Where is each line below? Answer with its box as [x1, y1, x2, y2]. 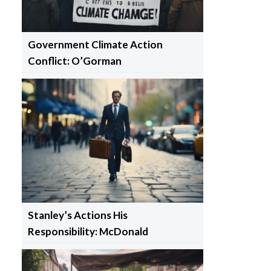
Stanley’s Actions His [27, 209, 128, 222]
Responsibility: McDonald [27, 225, 148, 238]
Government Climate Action [27, 38, 163, 51]
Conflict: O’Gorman [27, 54, 122, 67]
